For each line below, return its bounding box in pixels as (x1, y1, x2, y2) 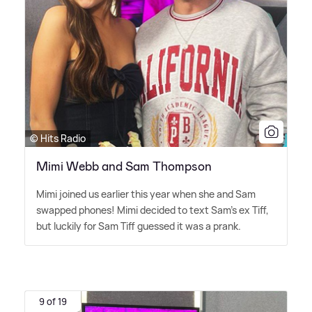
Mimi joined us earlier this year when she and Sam (36, 187, 256, 201)
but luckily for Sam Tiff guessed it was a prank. (36, 219, 241, 233)
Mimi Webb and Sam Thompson (36, 158, 212, 175)
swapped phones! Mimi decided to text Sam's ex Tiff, (36, 203, 269, 217)
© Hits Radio (30, 132, 86, 146)
